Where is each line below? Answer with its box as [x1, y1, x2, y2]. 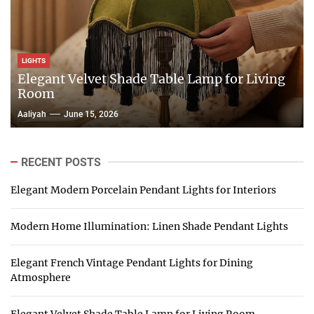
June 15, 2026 [64, 109, 118, 119]
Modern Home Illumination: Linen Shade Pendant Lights [11, 219, 288, 233]
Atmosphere [11, 271, 71, 284]
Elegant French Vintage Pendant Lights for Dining [11, 256, 253, 269]
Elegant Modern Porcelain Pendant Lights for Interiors [11, 183, 276, 196]
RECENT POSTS [21, 155, 101, 169]
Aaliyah [18, 109, 46, 119]
